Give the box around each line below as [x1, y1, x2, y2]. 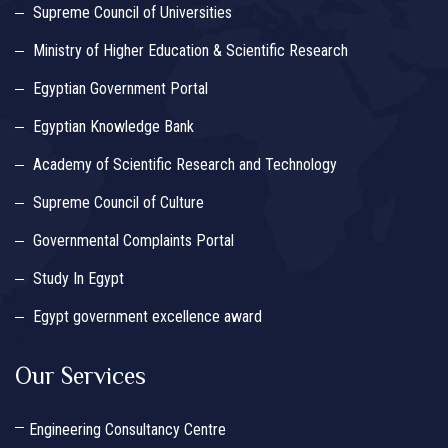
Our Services [15, 362, 146, 390]
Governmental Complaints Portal [33, 231, 234, 251]
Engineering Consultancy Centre [29, 420, 226, 440]
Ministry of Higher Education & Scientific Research [33, 41, 348, 61]
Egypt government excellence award [33, 307, 262, 327]
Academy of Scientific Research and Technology [33, 155, 337, 175]
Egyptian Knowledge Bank [33, 117, 194, 137]
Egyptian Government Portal [33, 79, 208, 99]
